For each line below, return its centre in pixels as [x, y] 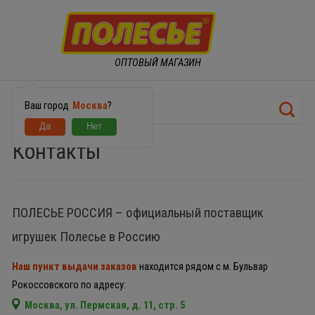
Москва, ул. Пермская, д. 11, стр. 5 [105, 306]
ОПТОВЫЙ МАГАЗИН [157, 62]
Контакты [56, 151]
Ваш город [47, 105]
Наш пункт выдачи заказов [74, 267]
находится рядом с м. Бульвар [202, 267]
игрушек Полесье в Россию [86, 237]
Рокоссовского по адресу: [69, 285]
